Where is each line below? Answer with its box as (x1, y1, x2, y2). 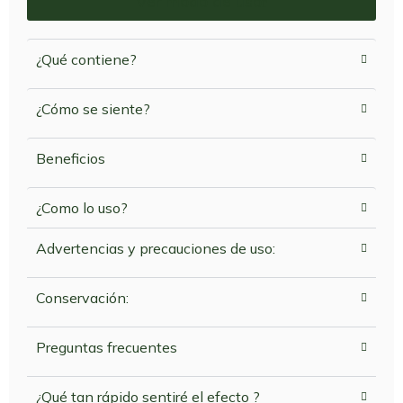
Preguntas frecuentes (36, 338, 177, 357)
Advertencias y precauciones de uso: (36, 239, 275, 258)
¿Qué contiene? (36, 50, 137, 69)
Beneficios (36, 149, 105, 168)
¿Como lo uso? (36, 199, 128, 218)
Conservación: (36, 289, 129, 308)
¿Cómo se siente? (36, 100, 150, 119)
